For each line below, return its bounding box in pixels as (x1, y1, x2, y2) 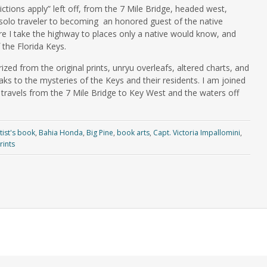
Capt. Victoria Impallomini (153, 128, 240, 138)
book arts (116, 128, 150, 138)
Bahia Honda (38, 128, 83, 138)
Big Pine (86, 128, 113, 138)
